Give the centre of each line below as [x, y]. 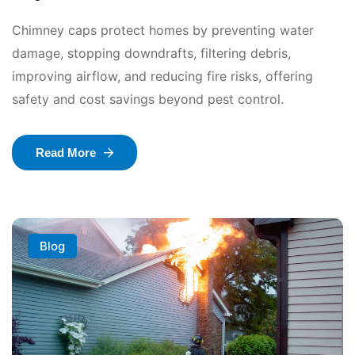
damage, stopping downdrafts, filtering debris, [151, 53]
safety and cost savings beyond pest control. [148, 99]
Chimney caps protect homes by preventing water [163, 31]
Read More [66, 153]
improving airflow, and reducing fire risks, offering [162, 76]
